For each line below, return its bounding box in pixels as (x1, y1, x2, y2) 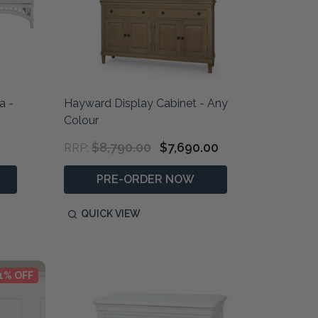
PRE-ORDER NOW (96, 172, 194, 187)
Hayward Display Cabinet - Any (63, 97, 228, 111)
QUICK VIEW (80, 208, 141, 220)
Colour (63, 114, 99, 128)
